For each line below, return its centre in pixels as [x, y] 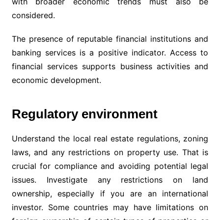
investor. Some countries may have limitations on [110, 207]
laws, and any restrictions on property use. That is [110, 152]
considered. [33, 15]
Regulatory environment [84, 114]
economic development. [56, 80]
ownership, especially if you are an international [110, 194]
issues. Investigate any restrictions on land [110, 180]
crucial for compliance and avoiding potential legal [110, 166]
